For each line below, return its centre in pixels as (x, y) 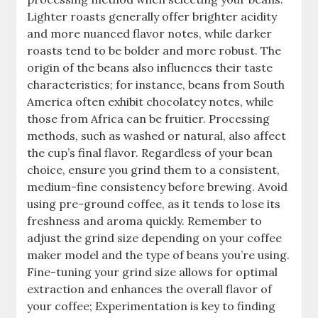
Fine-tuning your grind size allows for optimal (153, 272)
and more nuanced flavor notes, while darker (150, 34)
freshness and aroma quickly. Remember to (145, 221)
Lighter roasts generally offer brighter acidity (152, 17)
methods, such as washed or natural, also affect (157, 136)
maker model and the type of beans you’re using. (159, 255)
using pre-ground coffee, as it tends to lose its (154, 204)
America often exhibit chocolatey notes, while (150, 102)
